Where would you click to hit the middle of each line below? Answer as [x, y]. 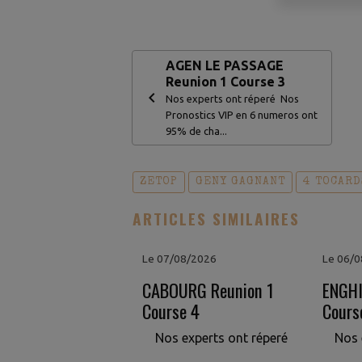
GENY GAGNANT [241, 181]
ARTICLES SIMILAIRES [217, 218]
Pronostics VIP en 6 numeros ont [242, 114]
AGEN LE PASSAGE [225, 65]
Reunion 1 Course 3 [226, 81]
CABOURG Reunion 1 [208, 289]
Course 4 [171, 310]
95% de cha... [197, 130]
